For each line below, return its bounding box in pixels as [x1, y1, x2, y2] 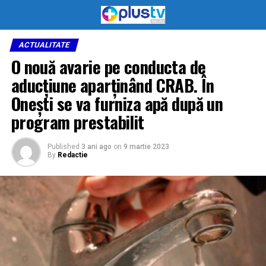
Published [47, 142, 80, 151]
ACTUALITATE [17, 40, 71, 49]
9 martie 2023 [123, 142, 169, 151]
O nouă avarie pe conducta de [11, 54, 206, 79]
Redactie [57, 151, 88, 159]
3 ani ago [81, 142, 112, 151]
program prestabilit [11, 109, 144, 134]
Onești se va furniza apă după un [11, 91, 223, 116]
